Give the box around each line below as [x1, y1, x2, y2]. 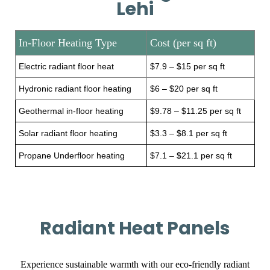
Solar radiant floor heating [19, 128, 118, 138]
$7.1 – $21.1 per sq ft [150, 150, 232, 160]
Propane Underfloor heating [19, 150, 125, 160]
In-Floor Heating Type [19, 36, 117, 49]
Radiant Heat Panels [40, 215, 230, 241]
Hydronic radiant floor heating [19, 83, 131, 93]
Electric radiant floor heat [19, 61, 114, 71]
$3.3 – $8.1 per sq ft [150, 128, 227, 138]
